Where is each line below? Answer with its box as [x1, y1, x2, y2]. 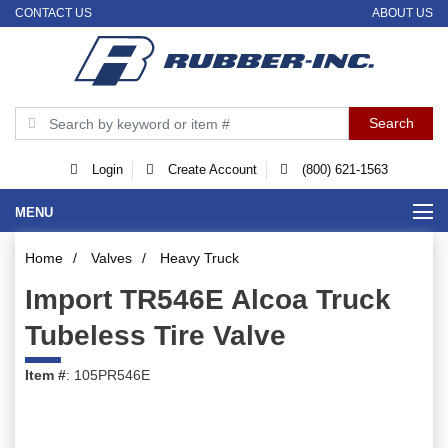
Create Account [163, 162, 257, 178]
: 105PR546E [66, 367, 150, 384]
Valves [91, 250, 132, 267]
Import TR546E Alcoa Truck [25, 284, 391, 316]
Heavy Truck [160, 250, 239, 267]
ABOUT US [372, 5, 433, 20]
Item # [25, 367, 66, 384]
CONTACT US [15, 5, 92, 20]
